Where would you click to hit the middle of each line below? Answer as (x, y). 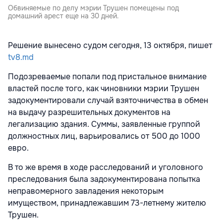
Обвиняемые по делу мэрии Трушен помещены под (93, 8)
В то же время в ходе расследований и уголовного (106, 167)
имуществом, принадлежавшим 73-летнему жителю (107, 203)
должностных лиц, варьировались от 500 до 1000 (104, 136)
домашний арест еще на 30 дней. (63, 16)
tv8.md (21, 57)
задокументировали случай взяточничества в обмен (108, 101)
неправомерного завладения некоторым (86, 191)
